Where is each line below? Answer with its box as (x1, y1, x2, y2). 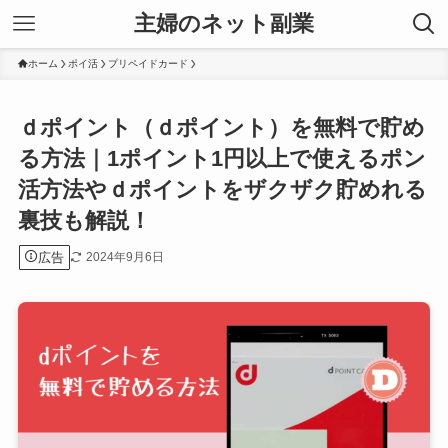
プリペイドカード (107, 58, 188, 69)
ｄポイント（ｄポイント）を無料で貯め (17, 115, 425, 141)
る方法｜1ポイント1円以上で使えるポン (17, 146, 426, 172)
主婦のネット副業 (134, 11, 314, 36)
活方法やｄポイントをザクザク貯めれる (17, 177, 427, 203)
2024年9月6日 (85, 249, 164, 264)
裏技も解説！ (17, 208, 151, 234)
